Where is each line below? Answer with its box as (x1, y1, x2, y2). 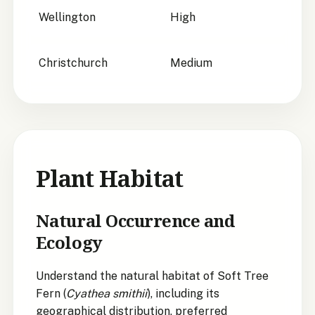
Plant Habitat (35, 163, 184, 194)
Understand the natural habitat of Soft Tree (35, 269, 269, 283)
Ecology (35, 231, 103, 255)
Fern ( (35, 287, 66, 301)
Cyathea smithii (65, 287, 147, 301)
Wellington (38, 11, 96, 25)
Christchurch (38, 56, 108, 70)
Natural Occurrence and (35, 209, 235, 233)
